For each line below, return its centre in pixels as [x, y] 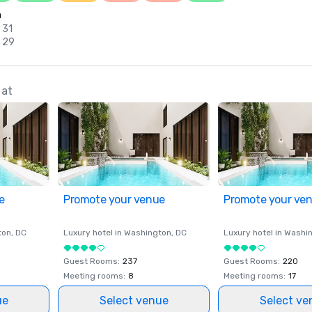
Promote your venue [114, 200]
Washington [148, 233]
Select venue [134, 301]
